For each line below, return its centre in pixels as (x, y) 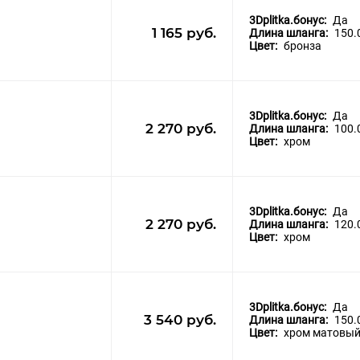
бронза (303, 46)
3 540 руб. (180, 320)
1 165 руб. (184, 33)
